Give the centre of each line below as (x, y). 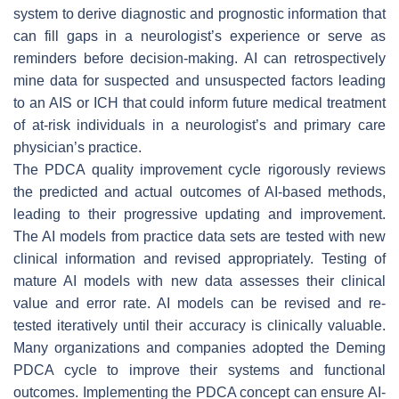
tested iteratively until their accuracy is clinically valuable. (199, 325)
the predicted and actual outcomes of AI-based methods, (199, 191)
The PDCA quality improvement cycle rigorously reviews (199, 169)
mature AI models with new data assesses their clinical (199, 281)
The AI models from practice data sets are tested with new (199, 236)
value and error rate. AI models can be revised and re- (199, 303)
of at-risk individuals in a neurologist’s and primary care (199, 125)
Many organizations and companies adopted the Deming (199, 347)
